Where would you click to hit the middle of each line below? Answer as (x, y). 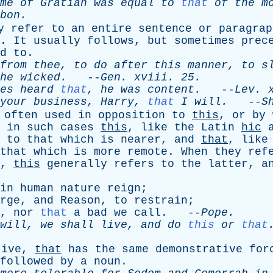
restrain (161, 200)
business (60, 102)
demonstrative (199, 249)
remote (147, 152)
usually (57, 41)
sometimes (204, 41)
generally (77, 164)
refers (134, 164)
